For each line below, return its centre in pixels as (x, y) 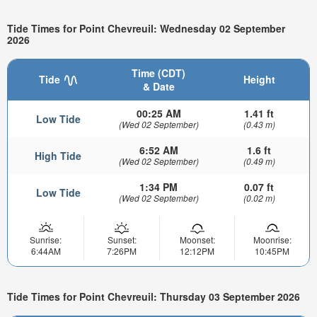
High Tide (58, 155)
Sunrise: (46, 239)
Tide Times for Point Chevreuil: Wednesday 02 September (146, 29)
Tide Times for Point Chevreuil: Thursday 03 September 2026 (154, 297)
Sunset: (122, 239)
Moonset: (197, 239)
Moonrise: (272, 239)
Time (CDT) (158, 73)
